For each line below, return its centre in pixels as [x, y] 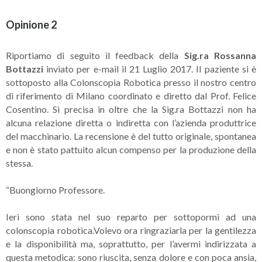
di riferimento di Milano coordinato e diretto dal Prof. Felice [131, 96]
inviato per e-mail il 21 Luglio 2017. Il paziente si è [150, 69]
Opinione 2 [31, 25]
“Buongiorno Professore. [55, 190]
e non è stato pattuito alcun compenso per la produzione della [131, 149]
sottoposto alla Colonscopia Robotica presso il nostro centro [131, 82]
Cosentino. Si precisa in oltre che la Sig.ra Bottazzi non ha [131, 109]
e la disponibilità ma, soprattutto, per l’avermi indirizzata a [131, 244]
